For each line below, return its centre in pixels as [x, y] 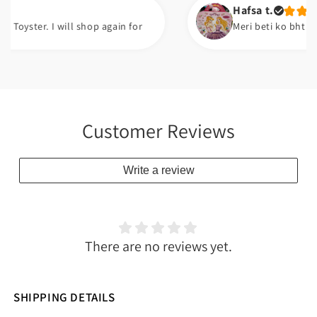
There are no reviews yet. [158, 247]
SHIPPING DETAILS [64, 298]
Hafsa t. [218, 11]
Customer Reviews [158, 131]
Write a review [158, 171]
